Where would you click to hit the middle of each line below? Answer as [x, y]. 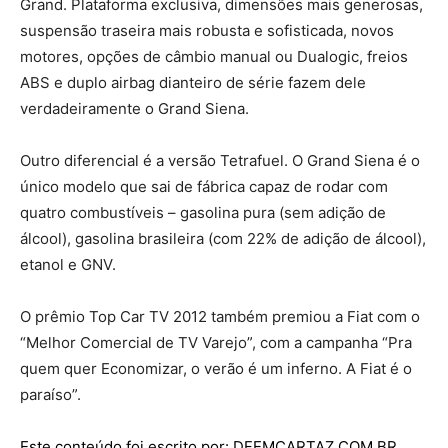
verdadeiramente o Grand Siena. [134, 108]
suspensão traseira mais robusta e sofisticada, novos [207, 30]
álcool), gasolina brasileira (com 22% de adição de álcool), [223, 238]
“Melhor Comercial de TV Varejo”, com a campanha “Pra [216, 342]
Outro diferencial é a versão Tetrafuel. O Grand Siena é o [220, 160]
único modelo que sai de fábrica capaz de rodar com [204, 186]
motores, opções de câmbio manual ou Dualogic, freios [214, 56]
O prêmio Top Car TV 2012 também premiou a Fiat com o [220, 316]
